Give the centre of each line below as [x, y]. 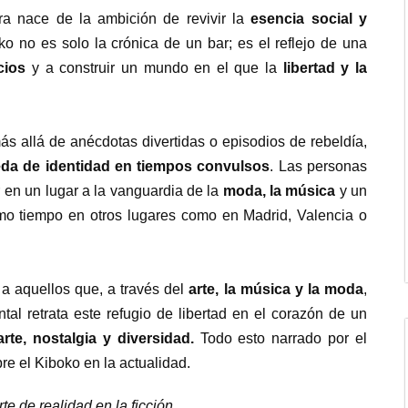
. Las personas [319, 167]
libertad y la [325, 68]
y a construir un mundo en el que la [154, 68]
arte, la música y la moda [276, 290]
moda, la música [279, 191]
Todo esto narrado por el [284, 339]
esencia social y [309, 19]
